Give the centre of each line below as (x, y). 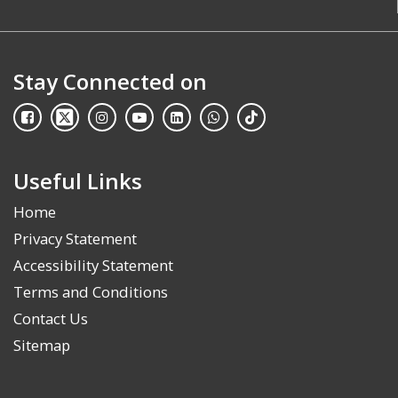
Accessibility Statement (93, 265)
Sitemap (42, 345)
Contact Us (51, 318)
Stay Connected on (110, 81)
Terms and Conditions (91, 292)
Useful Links (78, 181)
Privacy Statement (75, 239)
